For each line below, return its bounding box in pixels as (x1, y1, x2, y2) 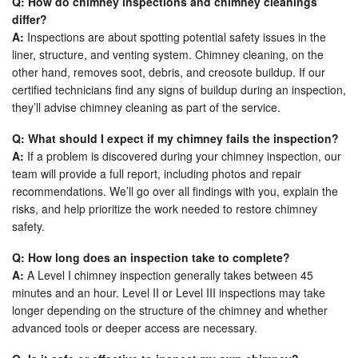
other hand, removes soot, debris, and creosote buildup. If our (12, 64, 325, 81)
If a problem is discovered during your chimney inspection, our (24, 148, 341, 165)
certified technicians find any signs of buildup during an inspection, (12, 82, 346, 98)
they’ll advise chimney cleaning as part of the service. (12, 99, 280, 116)
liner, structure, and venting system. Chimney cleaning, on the (12, 46, 324, 63)
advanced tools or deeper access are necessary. (12, 320, 257, 336)
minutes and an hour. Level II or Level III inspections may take (12, 284, 325, 301)
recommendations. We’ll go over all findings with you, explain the (12, 183, 338, 200)
